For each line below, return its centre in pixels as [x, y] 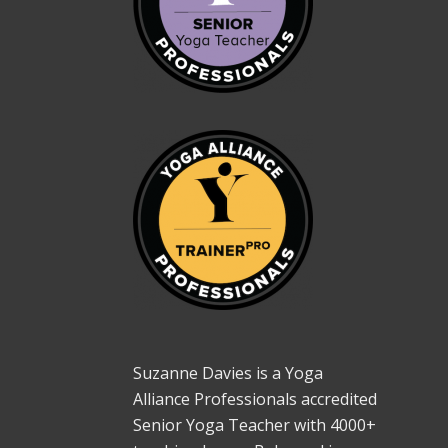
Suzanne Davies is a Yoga [227, 373]
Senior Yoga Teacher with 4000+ [254, 425]
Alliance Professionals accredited [254, 399]
